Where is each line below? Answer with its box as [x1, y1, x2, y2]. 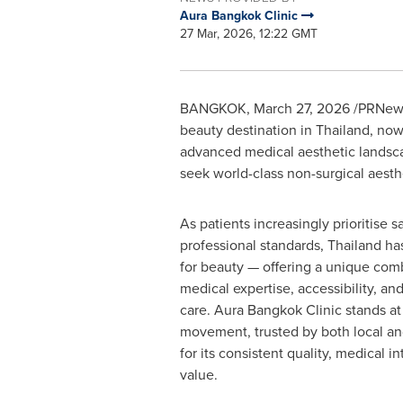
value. [179, 364, 218, 385]
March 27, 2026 [253, 98, 350, 119]
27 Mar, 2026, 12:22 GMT [179, 24, 318, 43]
